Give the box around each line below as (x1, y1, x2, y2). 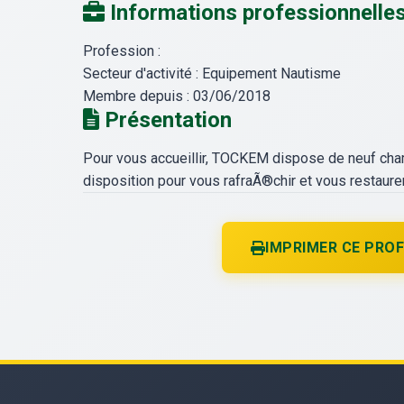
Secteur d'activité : (83, 65, 198, 83)
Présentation (99, 107, 232, 133)
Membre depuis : (83, 87, 189, 106)
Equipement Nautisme (202, 65, 341, 83)
